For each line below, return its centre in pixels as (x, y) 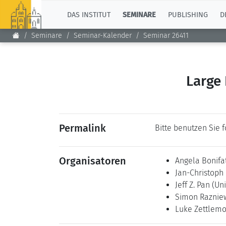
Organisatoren (93, 161)
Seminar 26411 (166, 36)
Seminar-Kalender (103, 36)
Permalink (82, 128)
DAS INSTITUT (89, 15)
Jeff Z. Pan (193, 185)
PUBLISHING (188, 15)
